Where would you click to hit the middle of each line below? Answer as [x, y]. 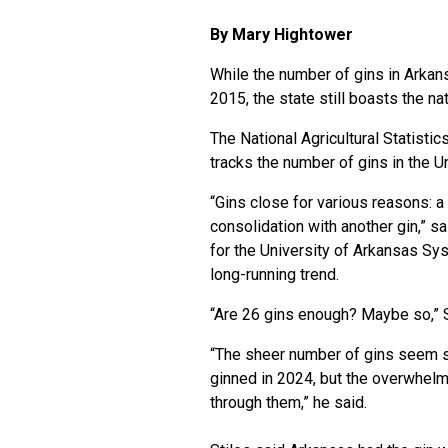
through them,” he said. [288, 402]
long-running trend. [274, 274]
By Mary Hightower [281, 34]
